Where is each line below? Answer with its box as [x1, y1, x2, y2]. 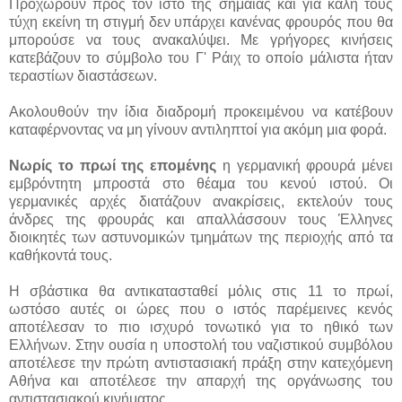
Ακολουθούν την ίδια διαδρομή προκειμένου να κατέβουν [9, 103, 393, 119]
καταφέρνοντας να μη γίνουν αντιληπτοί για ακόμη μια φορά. [9, 121, 387, 137]
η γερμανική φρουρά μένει [216, 157, 393, 173]
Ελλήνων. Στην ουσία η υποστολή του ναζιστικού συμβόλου [9, 336, 393, 353]
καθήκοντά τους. [9, 247, 112, 263]
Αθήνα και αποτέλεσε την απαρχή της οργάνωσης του [9, 372, 393, 389]
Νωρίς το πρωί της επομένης [9, 157, 216, 173]
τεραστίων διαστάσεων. [9, 67, 157, 83]
